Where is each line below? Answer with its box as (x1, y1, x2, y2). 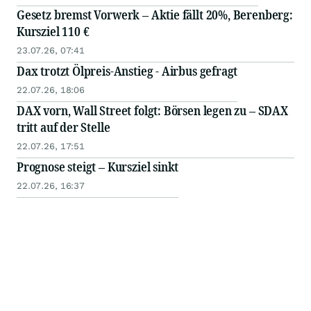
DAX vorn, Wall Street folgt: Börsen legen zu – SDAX (17, 102, 288, 119)
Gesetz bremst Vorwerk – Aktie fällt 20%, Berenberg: (17, 6, 293, 24)
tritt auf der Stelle (17, 119, 110, 136)
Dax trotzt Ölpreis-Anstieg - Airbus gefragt (17, 62, 238, 80)
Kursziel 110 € (17, 23, 90, 40)
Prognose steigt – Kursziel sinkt (17, 158, 179, 176)
